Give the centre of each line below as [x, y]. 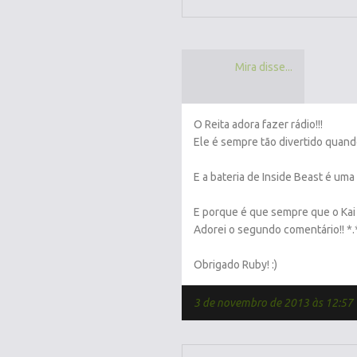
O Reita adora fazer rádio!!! [258, 124]
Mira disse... [264, 67]
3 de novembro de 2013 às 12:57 [273, 303]
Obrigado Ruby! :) [235, 265]
